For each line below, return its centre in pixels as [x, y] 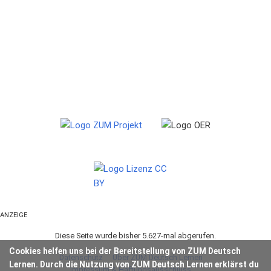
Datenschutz [81, 258]
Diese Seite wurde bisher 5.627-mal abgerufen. [135, 236]
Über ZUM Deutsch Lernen [157, 258]
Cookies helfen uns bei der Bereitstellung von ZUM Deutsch [125, 251]
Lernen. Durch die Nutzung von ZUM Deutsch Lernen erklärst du [134, 265]
